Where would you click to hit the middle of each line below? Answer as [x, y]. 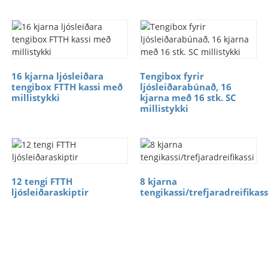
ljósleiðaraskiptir [50, 192]
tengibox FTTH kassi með [67, 87]
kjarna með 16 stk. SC [188, 98]
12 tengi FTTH [42, 181]
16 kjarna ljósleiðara [57, 76]
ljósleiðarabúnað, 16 [185, 87]
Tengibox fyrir [172, 76]
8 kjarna [158, 181]
